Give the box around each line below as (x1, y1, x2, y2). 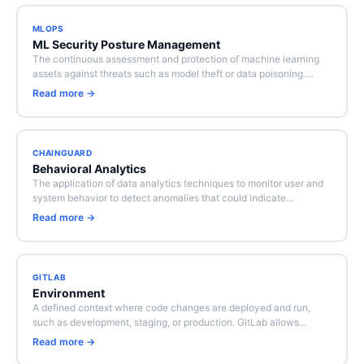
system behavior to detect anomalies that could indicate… (32, 192, 294, 204)
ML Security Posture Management (32, 37, 220, 51)
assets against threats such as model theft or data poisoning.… (32, 67, 314, 80)
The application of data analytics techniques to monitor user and (32, 177, 323, 189)
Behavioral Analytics (32, 162, 146, 175)
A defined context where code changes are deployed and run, (32, 301, 310, 314)
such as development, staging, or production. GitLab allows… (32, 316, 307, 328)
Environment (32, 286, 105, 300)
